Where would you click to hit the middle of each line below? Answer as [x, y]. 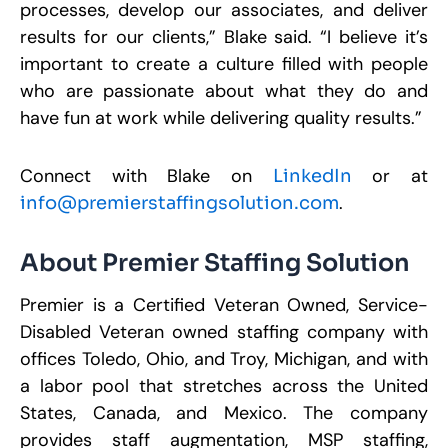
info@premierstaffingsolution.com [179, 203]
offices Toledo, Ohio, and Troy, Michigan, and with [224, 358]
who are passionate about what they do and [224, 90]
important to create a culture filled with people [224, 63]
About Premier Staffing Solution [215, 262]
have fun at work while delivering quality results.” [221, 117]
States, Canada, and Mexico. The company [224, 412]
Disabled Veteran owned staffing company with [224, 331]
